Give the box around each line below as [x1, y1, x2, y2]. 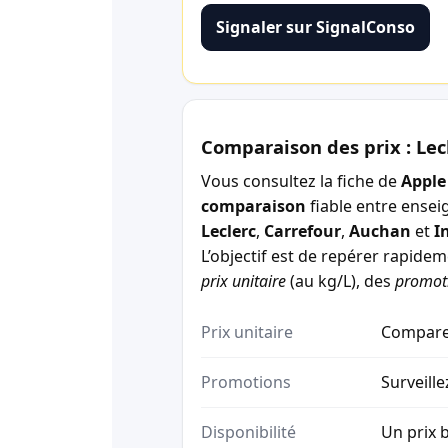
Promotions [201, 371, 291, 394]
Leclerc [201, 219, 256, 242]
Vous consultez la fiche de [201, 169, 401, 192]
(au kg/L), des [286, 269, 395, 292]
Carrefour [264, 219, 341, 242]
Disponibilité [201, 421, 296, 444]
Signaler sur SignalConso [216, 15, 415, 38]
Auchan [349, 219, 411, 242]
